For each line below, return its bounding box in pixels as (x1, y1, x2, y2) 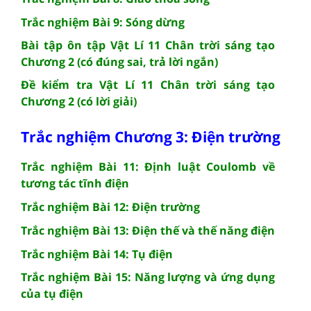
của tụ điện (21, 285, 83, 301)
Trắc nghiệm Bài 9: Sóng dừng (21, 14, 185, 30)
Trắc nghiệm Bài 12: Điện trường (21, 199, 200, 215)
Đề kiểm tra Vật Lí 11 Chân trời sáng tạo (21, 76, 275, 92)
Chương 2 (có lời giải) (21, 93, 137, 109)
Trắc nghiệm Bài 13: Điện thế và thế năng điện (21, 222, 275, 238)
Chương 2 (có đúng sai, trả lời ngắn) (21, 53, 218, 69)
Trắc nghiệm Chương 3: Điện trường (21, 126, 280, 146)
